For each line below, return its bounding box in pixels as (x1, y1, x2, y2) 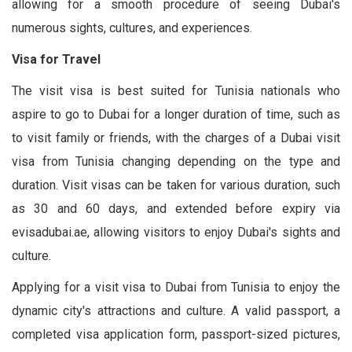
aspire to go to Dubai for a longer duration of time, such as (12, 106, 340, 122)
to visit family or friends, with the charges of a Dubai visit (12, 130, 340, 145)
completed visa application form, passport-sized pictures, (12, 326, 340, 342)
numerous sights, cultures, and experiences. (12, 20, 252, 35)
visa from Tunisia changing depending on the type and (12, 153, 340, 169)
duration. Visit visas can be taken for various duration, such (12, 177, 340, 192)
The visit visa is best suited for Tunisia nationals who (12, 82, 340, 98)
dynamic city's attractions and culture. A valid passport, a (12, 302, 340, 318)
